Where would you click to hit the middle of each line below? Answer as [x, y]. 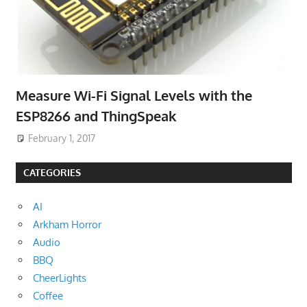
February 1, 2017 [62, 138]
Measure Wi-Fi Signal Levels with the [134, 95]
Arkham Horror [67, 225]
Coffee [48, 296]
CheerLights [60, 278]
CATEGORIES [52, 173]
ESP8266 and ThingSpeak [96, 115]
